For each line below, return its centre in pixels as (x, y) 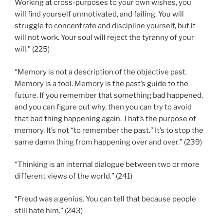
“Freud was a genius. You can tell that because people (105, 199)
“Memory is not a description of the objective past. (101, 72)
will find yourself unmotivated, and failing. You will (99, 14)
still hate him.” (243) (49, 210)
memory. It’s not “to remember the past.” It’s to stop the (109, 130)
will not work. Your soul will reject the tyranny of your (104, 38)
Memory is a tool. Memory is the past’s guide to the (101, 83)
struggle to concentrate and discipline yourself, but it (105, 26)
